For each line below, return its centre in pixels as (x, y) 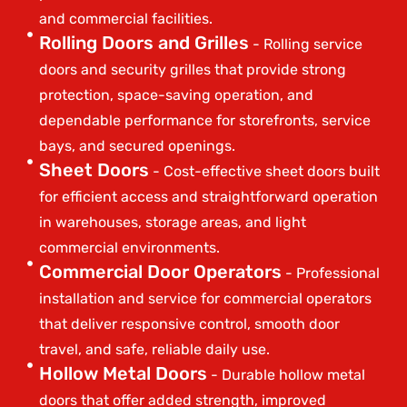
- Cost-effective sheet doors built (264, 171)
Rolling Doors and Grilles (144, 42)
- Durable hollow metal (286, 374)
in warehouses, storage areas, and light (172, 222)
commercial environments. (129, 247)
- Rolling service (305, 44)
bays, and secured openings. (137, 145)
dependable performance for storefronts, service (204, 120)
